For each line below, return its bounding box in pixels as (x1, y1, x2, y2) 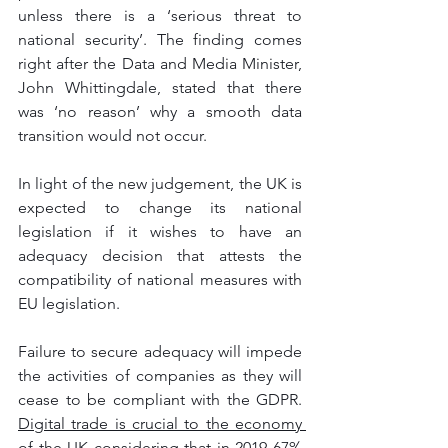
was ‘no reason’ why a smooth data (18, 102, 302, 121)
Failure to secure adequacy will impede (18, 342, 302, 361)
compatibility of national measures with (18, 270, 302, 289)
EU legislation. (18, 294, 124, 313)
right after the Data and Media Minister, (18, 54, 302, 73)
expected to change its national (18, 198, 302, 217)
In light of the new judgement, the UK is (18, 174, 302, 193)
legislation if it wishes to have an (18, 222, 302, 241)
